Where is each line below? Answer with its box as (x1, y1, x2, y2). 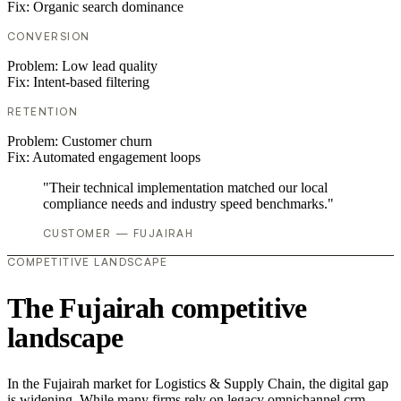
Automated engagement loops (32, 149, 200, 166)
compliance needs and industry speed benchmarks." (43, 196, 334, 212)
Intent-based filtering (33, 74, 149, 90)
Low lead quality (62, 58, 158, 74)
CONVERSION (7, 30, 90, 44)
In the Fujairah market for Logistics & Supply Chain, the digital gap (7, 376, 388, 392)
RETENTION (7, 105, 78, 119)
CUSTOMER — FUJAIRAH (43, 226, 194, 241)
